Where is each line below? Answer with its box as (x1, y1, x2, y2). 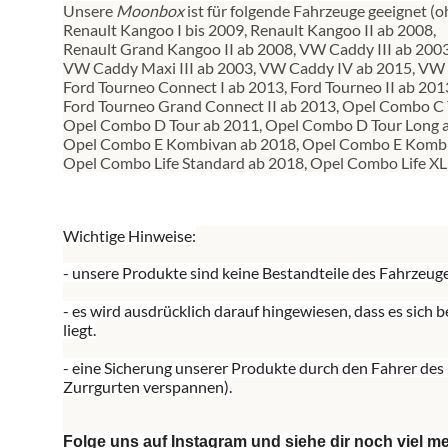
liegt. (63, 320, 96, 340)
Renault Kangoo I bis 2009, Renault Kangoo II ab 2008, (63, 20, 436, 40)
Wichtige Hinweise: (63, 226, 196, 246)
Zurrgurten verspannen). (63, 377, 232, 397)
